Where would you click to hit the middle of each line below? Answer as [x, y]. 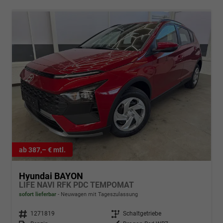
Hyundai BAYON [51, 176]
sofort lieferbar [38, 195]
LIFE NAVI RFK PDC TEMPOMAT [76, 185]
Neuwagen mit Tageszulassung [99, 195]
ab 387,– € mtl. [42, 150]
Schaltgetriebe [142, 214]
